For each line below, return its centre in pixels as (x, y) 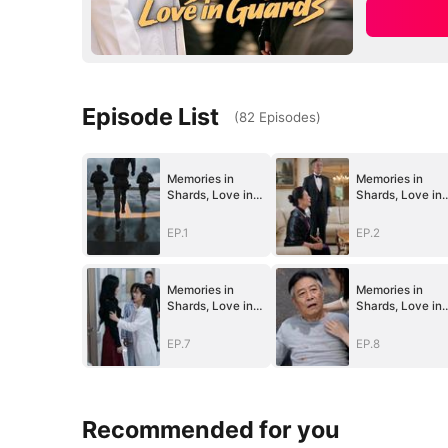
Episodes (288, 116)
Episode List (151, 116)
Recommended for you (211, 430)
